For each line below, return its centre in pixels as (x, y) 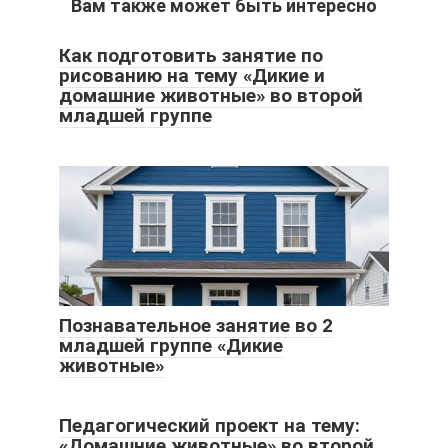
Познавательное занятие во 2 (196, 326)
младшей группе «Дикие (171, 346)
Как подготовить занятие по (191, 56)
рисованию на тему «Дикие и (192, 76)
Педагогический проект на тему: (209, 426)
